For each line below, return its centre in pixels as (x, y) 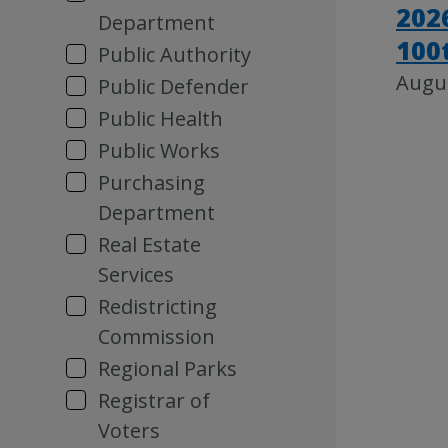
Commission (156, 336)
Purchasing (151, 182)
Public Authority (174, 54)
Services (136, 274)
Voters (129, 430)
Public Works (159, 150)
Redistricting (157, 306)
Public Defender (173, 86)
